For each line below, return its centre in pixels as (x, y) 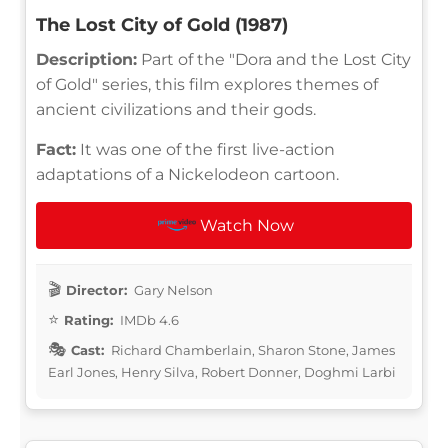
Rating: (88, 319)
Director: (96, 289)
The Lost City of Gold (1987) (162, 24)
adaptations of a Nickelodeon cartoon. (187, 174)
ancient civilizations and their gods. (176, 109)
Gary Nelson (172, 289)
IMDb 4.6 (148, 319)
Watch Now (247, 225)
